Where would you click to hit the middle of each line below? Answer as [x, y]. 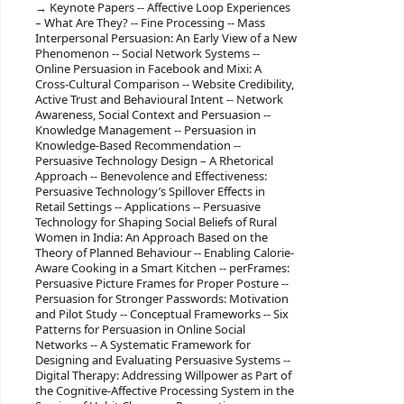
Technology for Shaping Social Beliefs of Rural [156, 222]
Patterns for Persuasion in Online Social [140, 329]
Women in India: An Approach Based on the [151, 237]
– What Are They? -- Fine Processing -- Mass [150, 23]
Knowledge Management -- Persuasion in [145, 130]
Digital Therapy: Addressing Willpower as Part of [163, 375]
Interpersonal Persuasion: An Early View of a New [165, 38]
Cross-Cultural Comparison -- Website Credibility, [164, 84]
